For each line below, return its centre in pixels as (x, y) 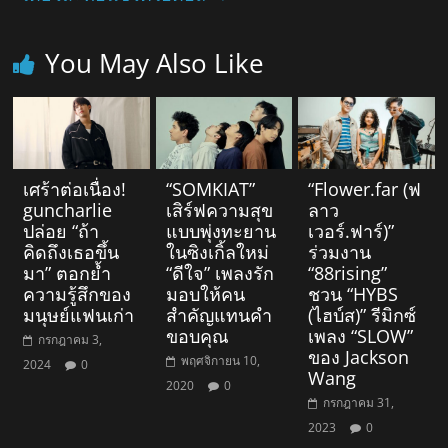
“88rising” (347, 272)
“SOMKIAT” (210, 188)
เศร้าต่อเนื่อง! (75, 188)
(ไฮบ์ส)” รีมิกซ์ (361, 314)
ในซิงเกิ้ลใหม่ (217, 251)
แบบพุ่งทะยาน (220, 230)
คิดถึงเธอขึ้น (71, 251)
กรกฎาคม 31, (358, 402)
